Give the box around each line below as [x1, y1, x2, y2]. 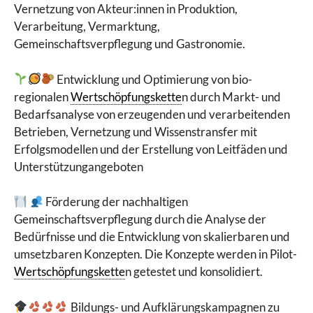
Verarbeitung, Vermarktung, [14, 19, 160, 34]
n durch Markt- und [182, 89, 281, 104]
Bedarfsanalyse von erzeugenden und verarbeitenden [14, 106, 290, 122]
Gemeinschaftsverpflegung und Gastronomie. [14, 36, 245, 52]
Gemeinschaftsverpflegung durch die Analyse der [14, 212, 266, 227]
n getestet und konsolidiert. [125, 264, 263, 279]
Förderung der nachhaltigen [43, 194, 188, 210]
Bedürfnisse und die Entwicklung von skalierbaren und [14, 229, 290, 245]
